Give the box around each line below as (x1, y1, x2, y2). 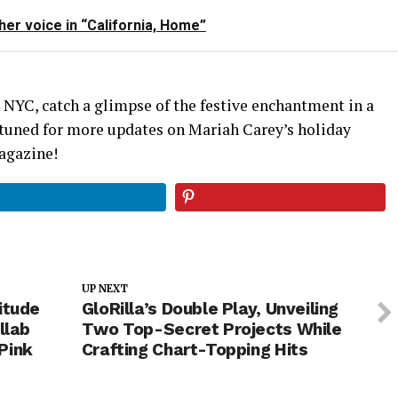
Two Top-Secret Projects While (81, 318, 342, 339)
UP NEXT (81, 282, 128, 295)
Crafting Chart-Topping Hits (81, 338, 308, 360)
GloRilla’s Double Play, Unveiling (81, 298, 339, 319)
